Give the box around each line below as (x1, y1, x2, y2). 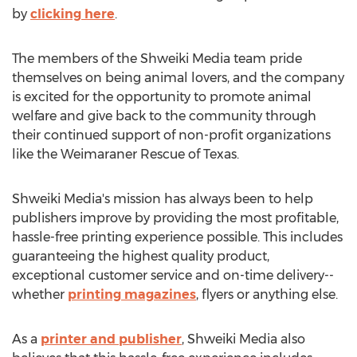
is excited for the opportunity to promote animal (12, 89, 312, 104)
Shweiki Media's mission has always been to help (12, 191, 313, 206)
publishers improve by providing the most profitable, (12, 210, 339, 226)
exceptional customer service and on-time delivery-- (12, 268, 334, 283)
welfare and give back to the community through (12, 108, 316, 124)
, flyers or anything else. (196, 287, 338, 302)
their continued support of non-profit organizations (12, 127, 331, 143)
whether (12, 287, 68, 302)
